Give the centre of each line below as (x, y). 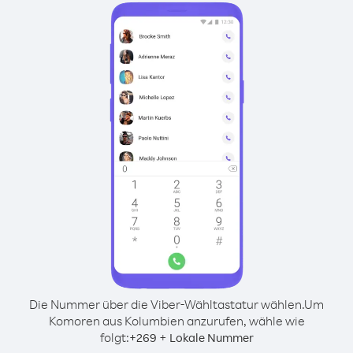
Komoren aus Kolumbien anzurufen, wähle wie (176, 321)
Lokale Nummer (211, 338)
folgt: (114, 337)
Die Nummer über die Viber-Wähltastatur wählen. (167, 304)
